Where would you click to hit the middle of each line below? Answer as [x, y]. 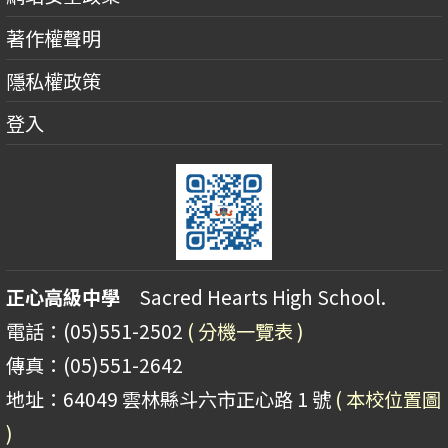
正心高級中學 [63, 297]
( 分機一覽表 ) [245, 331]
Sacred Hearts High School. [253, 297]
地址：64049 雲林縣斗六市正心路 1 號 [170, 399]
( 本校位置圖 [388, 399]
